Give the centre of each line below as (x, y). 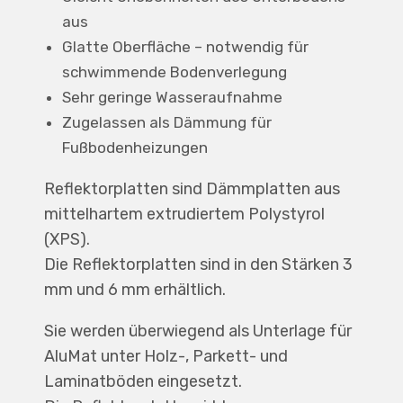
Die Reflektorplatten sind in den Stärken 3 (198, 264)
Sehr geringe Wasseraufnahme (172, 97)
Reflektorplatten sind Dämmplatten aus (192, 189)
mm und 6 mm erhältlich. (134, 290)
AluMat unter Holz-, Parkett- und (166, 356)
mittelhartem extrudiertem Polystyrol (184, 214)
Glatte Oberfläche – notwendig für (185, 47)
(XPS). (67, 239)
